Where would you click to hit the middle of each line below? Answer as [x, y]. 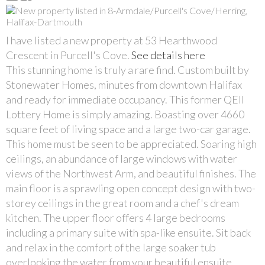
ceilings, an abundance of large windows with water [122, 158]
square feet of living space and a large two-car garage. [128, 129]
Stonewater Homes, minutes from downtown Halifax [124, 84]
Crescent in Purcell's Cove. [69, 55]
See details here [168, 55]
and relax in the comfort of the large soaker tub [111, 247]
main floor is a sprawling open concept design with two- [131, 188]
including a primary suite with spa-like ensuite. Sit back [128, 232]
